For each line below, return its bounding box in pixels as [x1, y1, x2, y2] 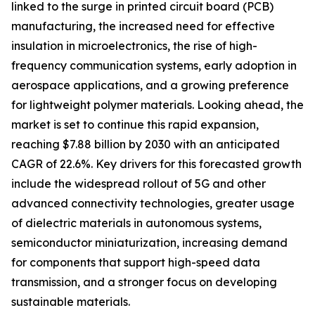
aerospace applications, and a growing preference [11, 78, 289, 93]
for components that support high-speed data [11, 255, 260, 270]
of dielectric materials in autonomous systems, [11, 216, 262, 231]
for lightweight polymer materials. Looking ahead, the [11, 98, 304, 112]
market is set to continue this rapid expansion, [11, 117, 259, 132]
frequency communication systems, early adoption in [11, 58, 297, 73]
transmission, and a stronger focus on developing [11, 275, 277, 290]
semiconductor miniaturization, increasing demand [11, 236, 288, 250]
